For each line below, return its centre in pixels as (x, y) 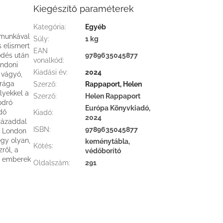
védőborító (103, 151)
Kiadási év (50, 72)
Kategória (49, 27)
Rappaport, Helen (114, 84)
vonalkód (48, 60)
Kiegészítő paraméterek (84, 9)
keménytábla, (108, 142)
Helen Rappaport (113, 96)
